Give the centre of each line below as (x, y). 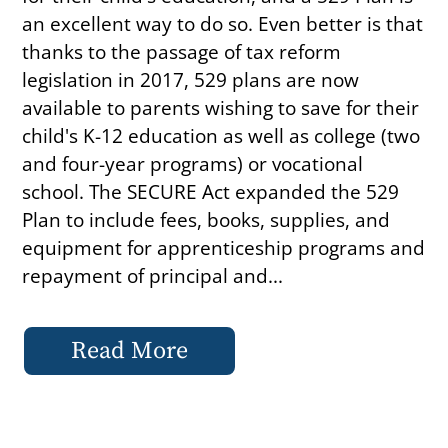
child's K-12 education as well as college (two (221, 135)
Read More (130, 350)
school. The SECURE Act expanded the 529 (211, 191)
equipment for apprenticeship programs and (224, 247)
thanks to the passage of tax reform (182, 51)
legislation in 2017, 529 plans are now (191, 79)
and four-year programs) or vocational (193, 163)
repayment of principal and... (153, 275)
